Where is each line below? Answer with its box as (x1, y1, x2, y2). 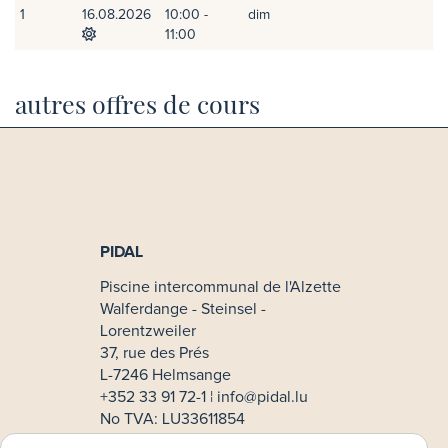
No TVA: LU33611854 (100, 410, 245, 427)
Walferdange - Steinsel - (100, 300, 266, 317)
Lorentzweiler (100, 322, 196, 339)
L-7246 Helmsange (100, 366, 231, 383)
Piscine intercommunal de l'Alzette (100, 278, 341, 295)
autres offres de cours (15, 86, 260, 120)
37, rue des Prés (100, 344, 209, 361)
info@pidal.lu (217, 388, 308, 405)
